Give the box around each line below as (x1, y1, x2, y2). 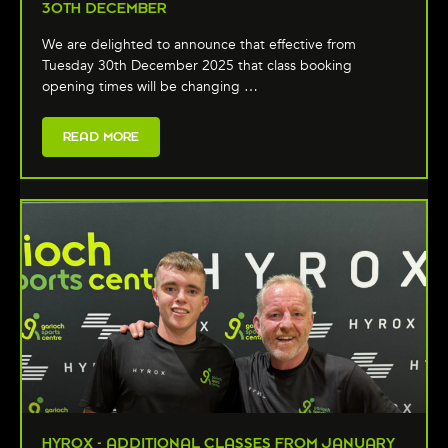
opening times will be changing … (42, 76, 258, 96)
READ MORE (63, 128, 139, 144)
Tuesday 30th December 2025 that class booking (42, 55, 352, 75)
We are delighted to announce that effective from (42, 34, 356, 54)
